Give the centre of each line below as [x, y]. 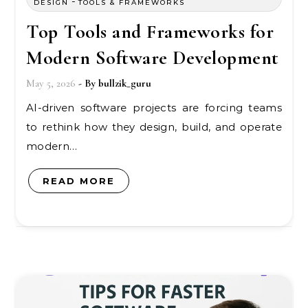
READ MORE [79, 181]
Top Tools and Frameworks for [150, 32]
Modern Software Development [153, 58]
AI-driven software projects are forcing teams [30, 108]
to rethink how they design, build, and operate [154, 127]
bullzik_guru [125, 83]
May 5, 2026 [51, 83]
